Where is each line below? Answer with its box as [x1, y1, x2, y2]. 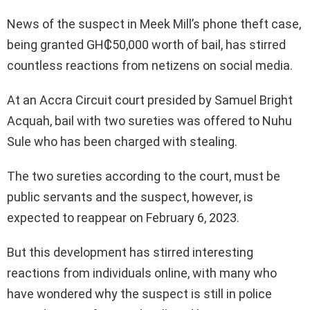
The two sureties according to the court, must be [7, 169, 280, 184]
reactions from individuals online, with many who [7, 266, 277, 281]
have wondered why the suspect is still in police [7, 286, 272, 302]
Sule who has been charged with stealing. [7, 134, 237, 149]
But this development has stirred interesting [7, 245, 253, 260]
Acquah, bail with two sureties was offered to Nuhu [7, 113, 292, 129]
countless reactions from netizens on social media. [7, 58, 293, 73]
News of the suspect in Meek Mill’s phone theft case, [7, 17, 301, 32]
